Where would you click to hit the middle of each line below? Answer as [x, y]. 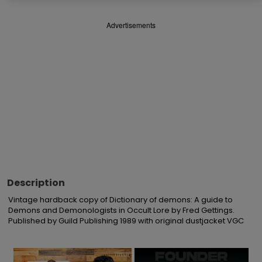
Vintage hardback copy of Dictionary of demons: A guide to [120, 200]
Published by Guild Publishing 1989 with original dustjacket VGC [126, 221]
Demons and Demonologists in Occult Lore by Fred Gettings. [121, 210]
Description [36, 183]
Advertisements [131, 25]
